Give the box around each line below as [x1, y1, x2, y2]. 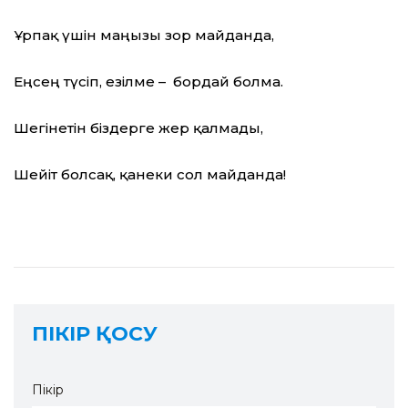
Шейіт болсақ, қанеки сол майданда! [14, 166, 286, 184]
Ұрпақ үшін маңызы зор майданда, [14, 26, 274, 45]
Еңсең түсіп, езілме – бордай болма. [14, 73, 283, 91]
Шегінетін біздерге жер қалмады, [14, 119, 263, 138]
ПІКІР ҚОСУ [32, 321, 158, 347]
